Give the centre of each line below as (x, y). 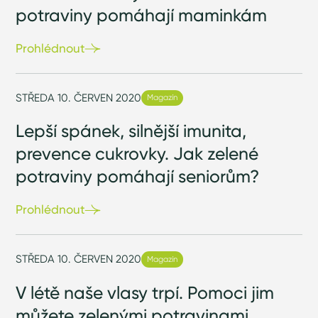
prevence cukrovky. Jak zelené (137, 154)
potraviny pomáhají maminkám (142, 15)
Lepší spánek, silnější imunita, (131, 131)
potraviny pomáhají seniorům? (138, 176)
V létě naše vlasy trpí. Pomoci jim (145, 292)
